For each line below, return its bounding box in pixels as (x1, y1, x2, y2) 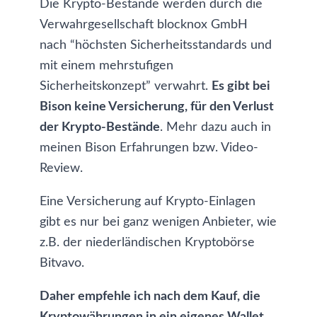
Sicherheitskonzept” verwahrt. (40, 80, 212, 93)
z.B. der (40, 236, 86, 249)
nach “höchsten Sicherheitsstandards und (40, 39, 272, 52)
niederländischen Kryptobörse (86, 236, 255, 249)
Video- (221, 142, 258, 154)
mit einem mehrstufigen (40, 59, 173, 72)
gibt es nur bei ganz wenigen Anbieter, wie (40, 216, 277, 229)
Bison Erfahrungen (85, 142, 189, 154)
